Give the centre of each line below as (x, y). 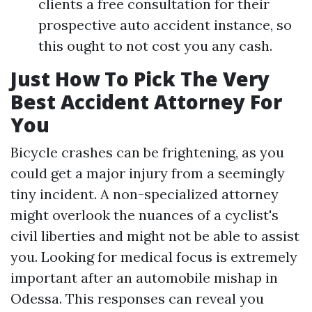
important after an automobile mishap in (144, 278)
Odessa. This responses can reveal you (137, 298)
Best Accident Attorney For (146, 102)
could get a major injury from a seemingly (148, 173)
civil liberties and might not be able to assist (155, 236)
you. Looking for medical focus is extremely (154, 257)
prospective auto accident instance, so (165, 25)
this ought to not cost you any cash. (155, 46)
